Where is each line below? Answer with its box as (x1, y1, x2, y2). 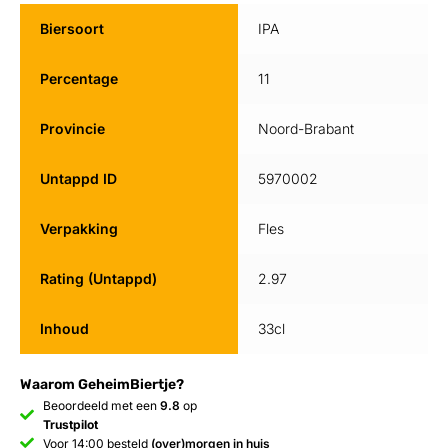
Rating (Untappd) (39, 270, 157, 287)
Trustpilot (42, 416, 98, 432)
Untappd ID (39, 170, 117, 187)
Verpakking (39, 220, 118, 237)
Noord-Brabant (257, 120, 354, 137)
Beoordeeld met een (42, 397, 160, 413)
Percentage (39, 70, 118, 87)
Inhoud (39, 320, 89, 337)
